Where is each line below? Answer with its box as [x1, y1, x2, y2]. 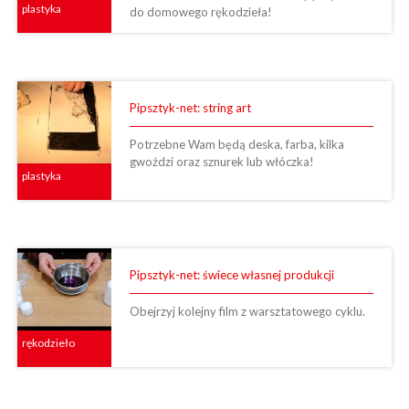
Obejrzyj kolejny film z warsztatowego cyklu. [129, 303, 365, 319]
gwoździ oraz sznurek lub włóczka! [129, 153, 314, 169]
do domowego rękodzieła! [129, 4, 272, 19]
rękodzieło [22, 335, 75, 350]
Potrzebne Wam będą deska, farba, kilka [129, 136, 344, 152]
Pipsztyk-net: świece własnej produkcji [129, 267, 334, 282]
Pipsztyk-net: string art [129, 100, 251, 115]
